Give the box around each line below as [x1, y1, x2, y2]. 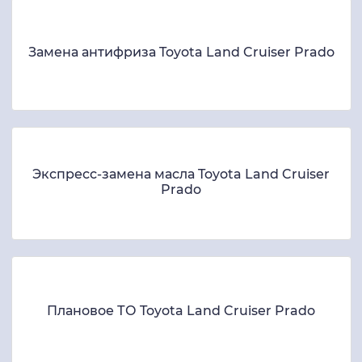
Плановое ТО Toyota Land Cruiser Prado [47, 303, 315, 319]
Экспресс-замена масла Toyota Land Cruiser [32, 166, 330, 182]
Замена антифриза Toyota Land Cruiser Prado [27, 44, 335, 61]
